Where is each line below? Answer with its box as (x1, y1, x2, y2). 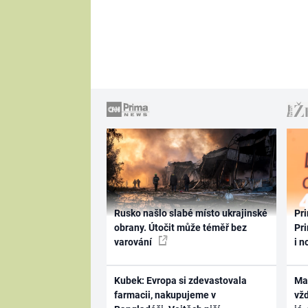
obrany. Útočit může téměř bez (113, 222, 247, 234)
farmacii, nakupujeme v (113, 289, 216, 300)
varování (113, 236, 154, 248)
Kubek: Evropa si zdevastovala (113, 274, 247, 286)
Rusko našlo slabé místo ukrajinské (113, 208, 267, 219)
